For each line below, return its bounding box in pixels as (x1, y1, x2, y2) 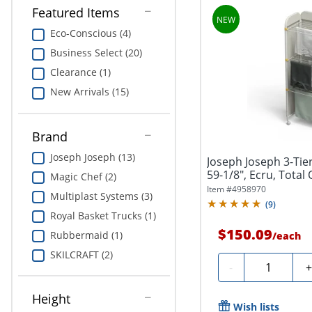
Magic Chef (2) (49, 169, 116, 183)
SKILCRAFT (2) (49, 247, 113, 261)
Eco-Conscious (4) (49, 26, 131, 40)
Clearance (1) (49, 65, 111, 79)
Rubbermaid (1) (49, 228, 123, 242)
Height (31, 290, 70, 308)
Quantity (249, 257, 295, 273)
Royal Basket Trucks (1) (49, 208, 156, 222)
